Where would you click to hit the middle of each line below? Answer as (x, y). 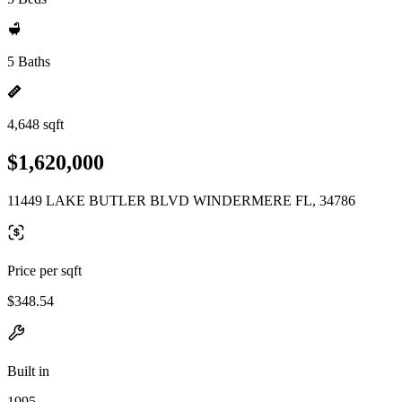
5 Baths (29, 61)
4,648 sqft (35, 124)
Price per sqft (44, 270)
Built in (28, 371)
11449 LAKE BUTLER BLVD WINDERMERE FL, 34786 (181, 200)
